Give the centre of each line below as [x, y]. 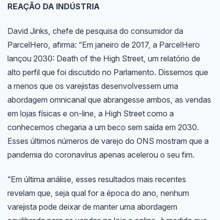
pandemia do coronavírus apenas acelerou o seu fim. [101, 155]
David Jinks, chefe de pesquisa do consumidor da [95, 31]
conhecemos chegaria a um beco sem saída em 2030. [103, 127]
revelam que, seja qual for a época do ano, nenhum [98, 193]
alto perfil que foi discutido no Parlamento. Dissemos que [108, 72]
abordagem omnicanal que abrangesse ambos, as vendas [109, 100]
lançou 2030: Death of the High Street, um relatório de [104, 59]
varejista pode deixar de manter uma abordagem [92, 207]
